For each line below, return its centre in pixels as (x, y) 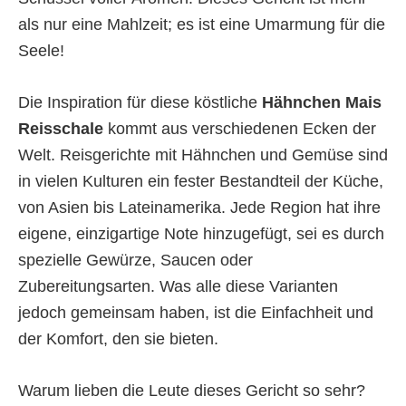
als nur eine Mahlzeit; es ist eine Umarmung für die (202, 24)
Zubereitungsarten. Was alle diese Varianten (178, 286)
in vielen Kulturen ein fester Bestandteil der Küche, (201, 181)
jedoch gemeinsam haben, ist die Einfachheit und (196, 313)
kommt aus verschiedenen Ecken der (240, 129)
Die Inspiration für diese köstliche (140, 102)
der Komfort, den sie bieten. (118, 339)
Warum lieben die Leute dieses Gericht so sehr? (192, 391)
